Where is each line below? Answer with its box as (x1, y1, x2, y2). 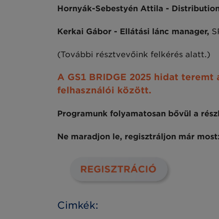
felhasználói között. (57, 85, 152, 95)
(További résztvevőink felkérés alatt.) (57, 50, 210, 59)
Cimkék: (57, 199, 98, 211)
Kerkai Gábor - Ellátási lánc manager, (57, 27, 212, 36)
